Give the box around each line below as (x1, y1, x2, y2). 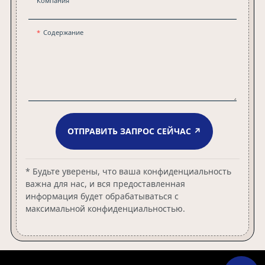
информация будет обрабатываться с (25, 190, 179, 202)
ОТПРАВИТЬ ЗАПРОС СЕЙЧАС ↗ (67, 125, 201, 137)
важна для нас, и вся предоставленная (25, 177, 185, 189)
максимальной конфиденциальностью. (25, 202, 185, 214)
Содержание (43, 27, 83, 37)
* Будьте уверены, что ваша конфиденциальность (25, 165, 231, 177)
